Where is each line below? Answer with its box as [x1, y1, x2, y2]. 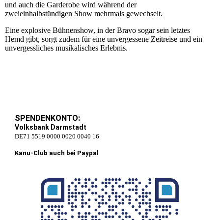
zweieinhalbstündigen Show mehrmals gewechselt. [5, 9, 165, 18]
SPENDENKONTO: [15, 113, 80, 123]
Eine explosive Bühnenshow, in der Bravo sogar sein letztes [5, 26, 190, 35]
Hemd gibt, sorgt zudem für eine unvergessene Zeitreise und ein [5, 35, 202, 44]
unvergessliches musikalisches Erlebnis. [5, 44, 128, 53]
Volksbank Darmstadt [15, 123, 86, 132]
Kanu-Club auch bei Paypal [15, 149, 99, 157]
